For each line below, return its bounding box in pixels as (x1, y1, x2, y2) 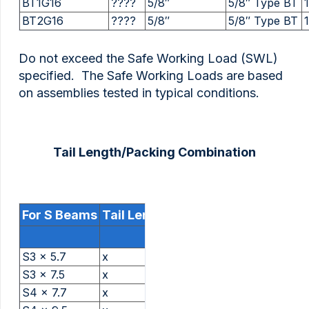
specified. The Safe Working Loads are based (19, 68, 283, 83)
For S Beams (22, 207, 97, 222)
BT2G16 (22, 13, 63, 28)
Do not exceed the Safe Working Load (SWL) (19, 50, 278, 66)
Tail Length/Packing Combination (53, 144, 256, 159)
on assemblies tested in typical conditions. (19, 85, 259, 100)
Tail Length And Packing (102, 207, 250, 222)
